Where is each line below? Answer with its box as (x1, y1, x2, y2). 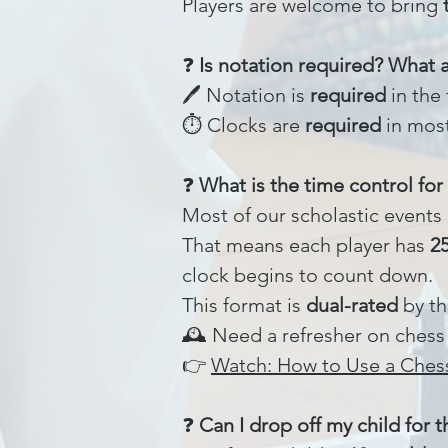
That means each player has (182, 233, 430, 257)
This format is (182, 293, 306, 317)
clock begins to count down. (182, 263, 433, 287)
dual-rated (306, 293, 398, 317)
